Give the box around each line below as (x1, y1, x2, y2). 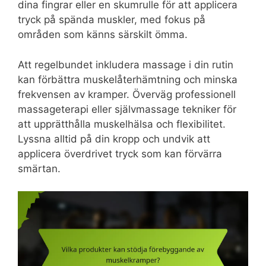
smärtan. (18, 162, 61, 175)
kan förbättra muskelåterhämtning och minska (18, 73, 237, 85)
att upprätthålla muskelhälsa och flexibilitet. (18, 118, 226, 130)
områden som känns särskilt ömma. (18, 28, 188, 41)
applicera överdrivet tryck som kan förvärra (18, 147, 222, 160)
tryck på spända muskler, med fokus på (18, 14, 205, 26)
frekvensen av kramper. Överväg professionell (18, 88, 236, 100)
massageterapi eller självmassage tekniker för (18, 103, 236, 115)
